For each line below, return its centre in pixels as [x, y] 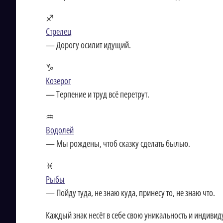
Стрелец [58, 31]
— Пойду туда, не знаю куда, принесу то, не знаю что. [130, 193]
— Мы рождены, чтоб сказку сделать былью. [118, 143]
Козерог [58, 81]
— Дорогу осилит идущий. [88, 45]
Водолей [60, 130]
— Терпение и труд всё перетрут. [98, 94]
